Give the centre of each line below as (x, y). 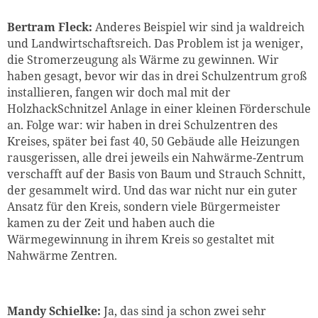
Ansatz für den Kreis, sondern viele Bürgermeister (144, 206)
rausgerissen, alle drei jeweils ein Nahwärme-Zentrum (155, 157)
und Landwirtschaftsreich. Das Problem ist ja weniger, (155, 43)
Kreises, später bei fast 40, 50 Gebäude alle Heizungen (153, 141)
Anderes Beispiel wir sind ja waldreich (200, 27)
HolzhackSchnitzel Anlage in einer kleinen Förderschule (159, 108)
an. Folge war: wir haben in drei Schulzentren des (142, 125)
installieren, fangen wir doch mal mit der (119, 92)
